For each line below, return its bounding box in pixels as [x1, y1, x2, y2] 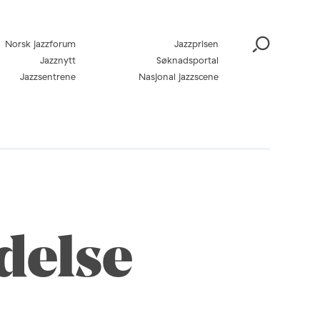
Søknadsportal [156, 54, 219, 66]
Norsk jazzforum [5, 38, 76, 49]
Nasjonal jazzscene [139, 71, 219, 82]
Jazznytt [40, 54, 76, 66]
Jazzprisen [174, 38, 219, 49]
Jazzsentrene [20, 71, 76, 82]
